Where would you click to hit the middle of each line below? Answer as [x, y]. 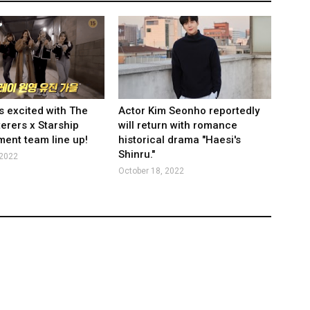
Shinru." [137, 154]
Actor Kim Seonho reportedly [189, 111]
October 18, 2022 [152, 171]
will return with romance [178, 125]
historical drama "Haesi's [180, 140]
